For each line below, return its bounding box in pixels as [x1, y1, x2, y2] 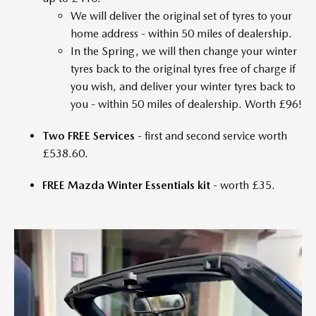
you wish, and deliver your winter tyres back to [71, 79, 296, 93]
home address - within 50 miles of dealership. [71, 26, 292, 40]
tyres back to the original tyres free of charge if [71, 61, 296, 75]
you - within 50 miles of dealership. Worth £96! [71, 97, 302, 111]
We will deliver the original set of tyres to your [71, 8, 292, 23]
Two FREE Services [42, 128, 135, 142]
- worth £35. [210, 178, 275, 192]
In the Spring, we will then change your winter [71, 44, 297, 58]
